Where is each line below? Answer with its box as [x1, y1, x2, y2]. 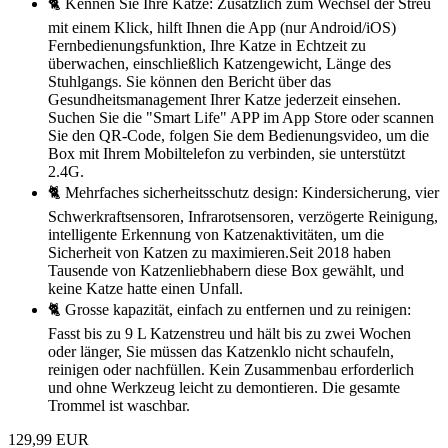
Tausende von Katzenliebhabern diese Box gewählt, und [48, 262, 404, 280]
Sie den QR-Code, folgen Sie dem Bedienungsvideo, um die [48, 127, 429, 145]
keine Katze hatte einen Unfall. [48, 280, 243, 298]
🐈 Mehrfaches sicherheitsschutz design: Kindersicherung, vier [48, 184, 439, 202]
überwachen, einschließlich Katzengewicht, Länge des [48, 55, 391, 73]
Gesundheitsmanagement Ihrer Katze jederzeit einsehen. [48, 91, 401, 109]
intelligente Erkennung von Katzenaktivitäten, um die [48, 226, 384, 244]
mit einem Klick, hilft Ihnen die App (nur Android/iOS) [48, 19, 396, 37]
